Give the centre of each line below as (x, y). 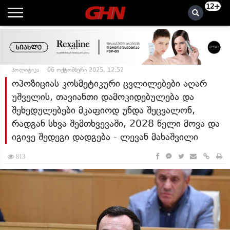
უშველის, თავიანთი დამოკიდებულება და (103, 97)
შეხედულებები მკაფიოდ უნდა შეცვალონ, (103, 110)
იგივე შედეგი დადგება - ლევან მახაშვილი (105, 137)
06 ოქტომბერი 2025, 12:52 (85, 70)
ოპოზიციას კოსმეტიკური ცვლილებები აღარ (109, 83)
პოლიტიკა (25, 70)
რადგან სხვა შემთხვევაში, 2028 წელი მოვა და (116, 123)
